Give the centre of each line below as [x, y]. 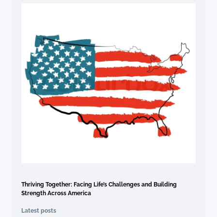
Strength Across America [56, 194]
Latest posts [39, 211]
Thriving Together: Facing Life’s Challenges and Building [99, 185]
